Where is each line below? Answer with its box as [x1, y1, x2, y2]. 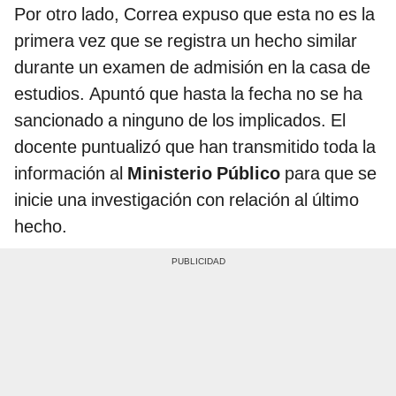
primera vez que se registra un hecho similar [14, 29, 357, 51]
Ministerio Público [127, 162, 280, 184]
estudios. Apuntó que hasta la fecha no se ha [14, 82, 362, 104]
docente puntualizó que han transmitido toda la [14, 135, 376, 157]
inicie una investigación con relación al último [14, 188, 359, 210]
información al [14, 162, 127, 184]
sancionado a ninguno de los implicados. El [14, 109, 346, 131]
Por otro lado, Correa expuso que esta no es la [14, 3, 375, 25]
